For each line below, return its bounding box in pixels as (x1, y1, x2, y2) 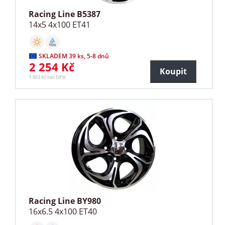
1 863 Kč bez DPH (29, 74, 66, 81)
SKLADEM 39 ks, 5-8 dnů (39, 52, 109, 61)
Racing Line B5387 (29, 9, 101, 20)
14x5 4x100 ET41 (29, 19, 91, 31)
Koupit (159, 66, 187, 77)
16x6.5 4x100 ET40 (29, 206, 97, 217)
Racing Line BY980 (29, 195, 101, 207)
